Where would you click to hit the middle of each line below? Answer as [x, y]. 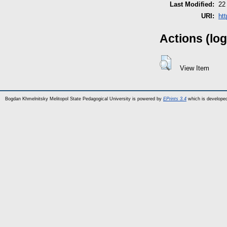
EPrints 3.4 [175, 99]
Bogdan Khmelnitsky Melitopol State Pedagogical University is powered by [84, 99]
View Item [194, 68]
